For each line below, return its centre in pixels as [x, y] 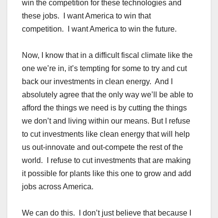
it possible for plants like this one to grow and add [107, 174]
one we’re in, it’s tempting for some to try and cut [104, 69]
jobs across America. [58, 187]
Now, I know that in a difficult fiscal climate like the [107, 55]
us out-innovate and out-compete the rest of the [102, 147]
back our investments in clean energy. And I [97, 82]
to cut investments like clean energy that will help [106, 134]
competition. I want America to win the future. [99, 29]
